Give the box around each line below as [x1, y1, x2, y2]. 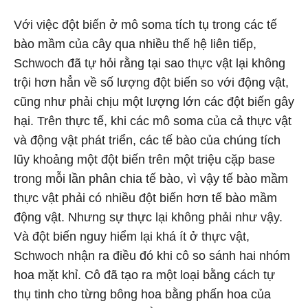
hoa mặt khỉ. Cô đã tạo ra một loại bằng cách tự [14, 268, 275, 282]
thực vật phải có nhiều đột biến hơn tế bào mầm [14, 191, 277, 205]
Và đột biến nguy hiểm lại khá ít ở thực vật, [14, 230, 250, 243]
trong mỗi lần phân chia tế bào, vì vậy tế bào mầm [14, 172, 288, 186]
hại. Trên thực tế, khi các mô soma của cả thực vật [14, 114, 291, 128]
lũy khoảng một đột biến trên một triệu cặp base [14, 153, 275, 166]
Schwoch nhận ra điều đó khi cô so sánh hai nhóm [14, 249, 290, 263]
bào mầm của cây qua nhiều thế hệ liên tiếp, [14, 37, 256, 51]
